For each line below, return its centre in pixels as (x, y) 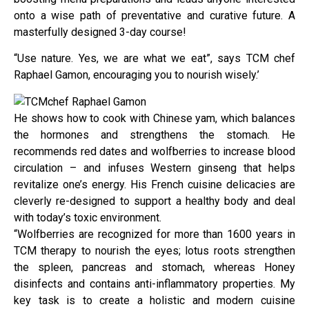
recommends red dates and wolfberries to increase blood (154, 151)
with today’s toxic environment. (88, 217)
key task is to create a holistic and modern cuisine (154, 300)
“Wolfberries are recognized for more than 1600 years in (154, 234)
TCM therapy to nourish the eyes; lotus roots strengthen (154, 250)
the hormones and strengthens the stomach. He (154, 134)
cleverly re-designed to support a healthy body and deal (154, 201)
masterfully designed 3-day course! (100, 32)
